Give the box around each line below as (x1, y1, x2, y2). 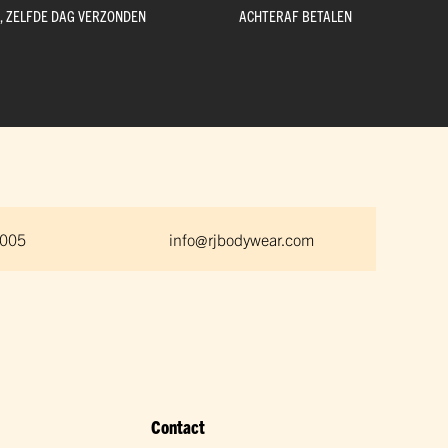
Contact (151, 415, 206, 439)
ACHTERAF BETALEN (238, 6, 352, 26)
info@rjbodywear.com (168, 229, 314, 250)
